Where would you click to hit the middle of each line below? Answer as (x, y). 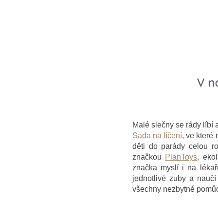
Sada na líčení (157, 135)
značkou (149, 157)
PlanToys (181, 157)
